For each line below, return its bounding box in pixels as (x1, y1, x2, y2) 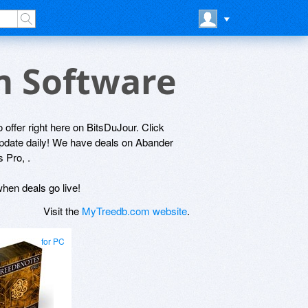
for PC (41, 235, 65, 247)
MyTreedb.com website (82, 203, 187, 218)
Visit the (43, 203, 82, 218)
